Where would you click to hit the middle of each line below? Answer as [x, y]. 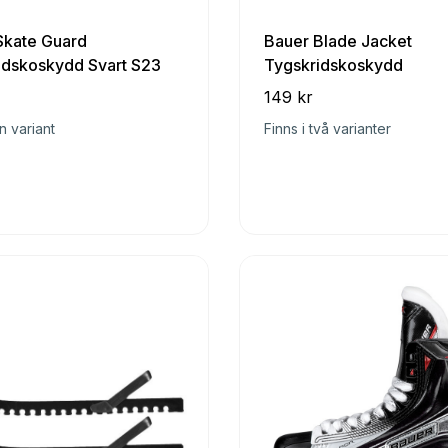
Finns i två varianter [327, 129]
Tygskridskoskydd [333, 65]
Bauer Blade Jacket [337, 41]
